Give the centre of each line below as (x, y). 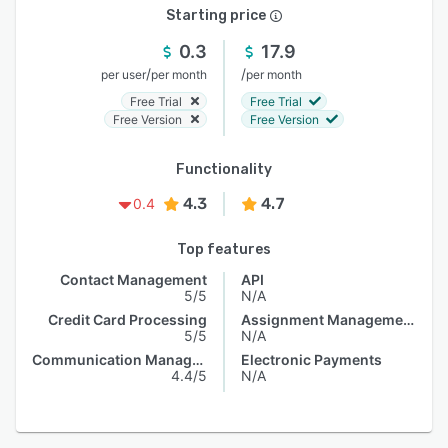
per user (123, 74)
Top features (224, 249)
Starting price (216, 15)
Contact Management (133, 279)
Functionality (224, 169)
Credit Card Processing (127, 319)
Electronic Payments (311, 359)
